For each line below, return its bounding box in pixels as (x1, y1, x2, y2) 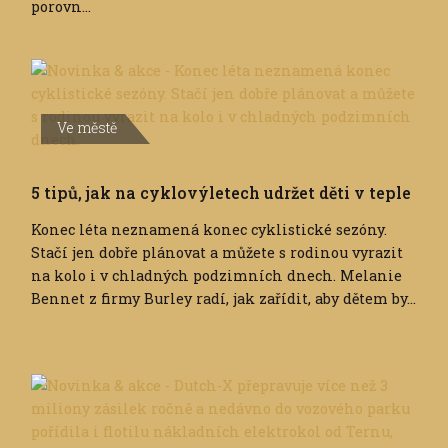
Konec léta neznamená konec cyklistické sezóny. (31, 220, 387, 240)
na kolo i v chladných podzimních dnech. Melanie (31, 266, 402, 286)
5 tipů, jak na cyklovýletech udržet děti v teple (31, 182, 411, 204)
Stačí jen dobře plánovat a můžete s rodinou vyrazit (31, 243, 403, 263)
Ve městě (57, 118, 117, 138)
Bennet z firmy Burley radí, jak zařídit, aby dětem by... (31, 289, 416, 309)
